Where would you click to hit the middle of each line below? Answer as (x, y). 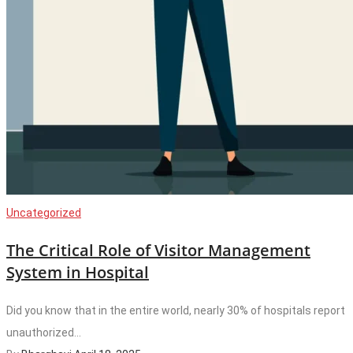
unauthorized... (44, 332)
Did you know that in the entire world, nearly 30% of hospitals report (176, 310)
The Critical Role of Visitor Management (158, 250)
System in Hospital (78, 272)
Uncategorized (44, 212)
